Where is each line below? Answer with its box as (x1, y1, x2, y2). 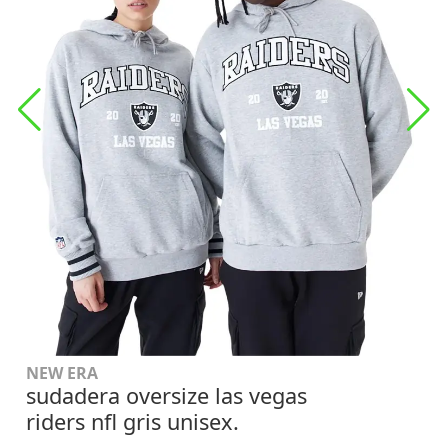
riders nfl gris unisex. (26, 406, 240, 436)
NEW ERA (26, 361, 99, 384)
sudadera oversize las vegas (26, 380, 308, 410)
